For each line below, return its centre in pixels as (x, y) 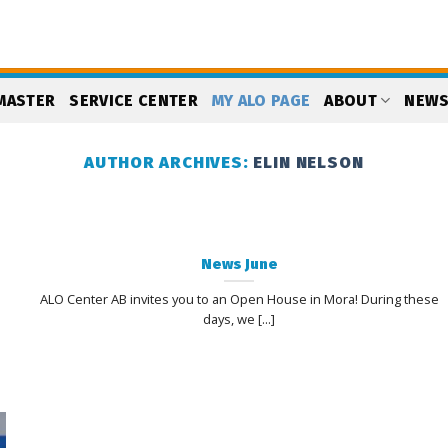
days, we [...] (239, 318)
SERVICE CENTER (133, 100)
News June (239, 263)
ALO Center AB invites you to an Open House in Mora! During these (239, 298)
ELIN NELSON (308, 162)
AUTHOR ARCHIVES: (169, 162)
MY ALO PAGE (261, 100)
